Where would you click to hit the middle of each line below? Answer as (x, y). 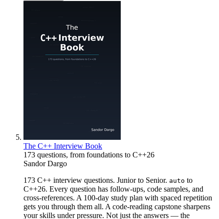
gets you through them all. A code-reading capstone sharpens (117, 206)
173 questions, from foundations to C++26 (89, 154)
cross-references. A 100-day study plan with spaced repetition (118, 197)
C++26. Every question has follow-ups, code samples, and (113, 189)
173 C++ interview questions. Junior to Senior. (96, 180)
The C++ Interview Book (63, 146)
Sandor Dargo (45, 163)
